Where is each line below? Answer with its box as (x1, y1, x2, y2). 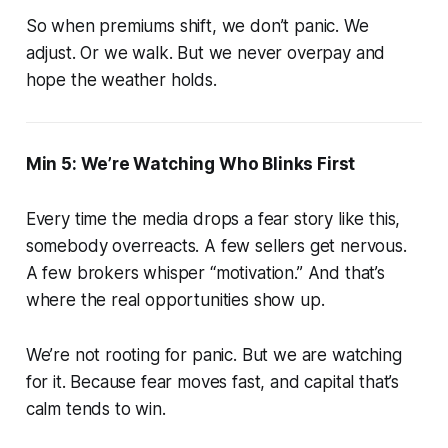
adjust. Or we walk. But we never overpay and (25, 42, 386, 63)
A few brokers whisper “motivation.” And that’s (25, 262, 385, 283)
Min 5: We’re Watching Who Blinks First (25, 153, 356, 174)
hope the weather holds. (25, 69, 217, 90)
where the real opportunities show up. (25, 289, 325, 310)
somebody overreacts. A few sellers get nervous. (25, 235, 407, 256)
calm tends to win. (25, 398, 166, 419)
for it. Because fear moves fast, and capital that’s (25, 371, 400, 392)
